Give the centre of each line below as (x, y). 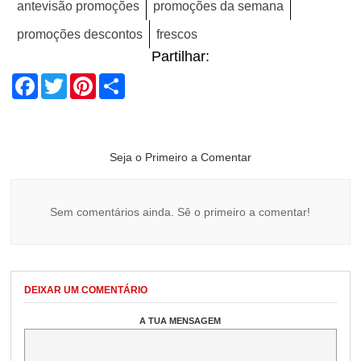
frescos (177, 35)
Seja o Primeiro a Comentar (180, 158)
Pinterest (125, 80)
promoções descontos (80, 35)
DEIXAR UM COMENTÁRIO (86, 290)
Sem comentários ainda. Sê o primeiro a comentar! (180, 212)
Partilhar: (180, 57)
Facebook (70, 80)
